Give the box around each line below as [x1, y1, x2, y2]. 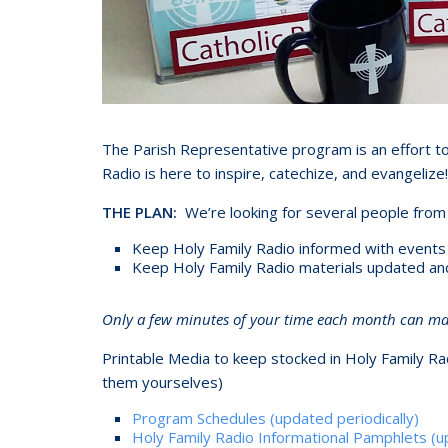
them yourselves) [102, 371, 223, 392]
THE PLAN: [102, 201, 185, 222]
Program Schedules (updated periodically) [132, 407, 419, 428]
